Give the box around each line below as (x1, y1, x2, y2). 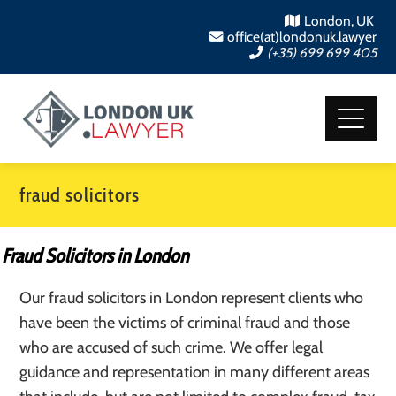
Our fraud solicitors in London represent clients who (19, 288, 364, 308)
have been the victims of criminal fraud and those (19, 313, 351, 332)
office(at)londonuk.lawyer (226, 28, 377, 45)
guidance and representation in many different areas (19, 362, 370, 382)
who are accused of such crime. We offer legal (19, 338, 324, 357)
